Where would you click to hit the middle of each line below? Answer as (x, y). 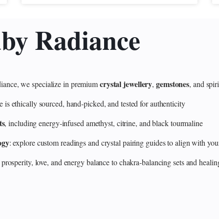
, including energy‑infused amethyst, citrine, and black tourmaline (104, 123)
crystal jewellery (126, 84)
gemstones (173, 84)
